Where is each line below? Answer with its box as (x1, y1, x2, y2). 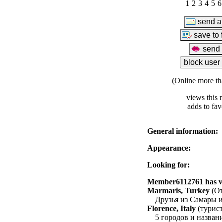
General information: (147, 126, 218, 135)
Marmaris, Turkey (147, 186, 210, 195)
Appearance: (147, 143, 191, 152)
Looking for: (147, 160, 190, 169)
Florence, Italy (147, 204, 196, 213)
